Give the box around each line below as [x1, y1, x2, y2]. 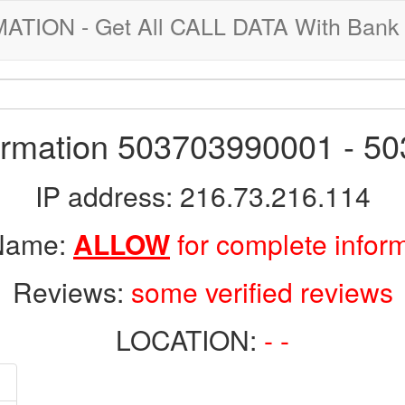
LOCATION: [116, 320, 264, 359]
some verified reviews [130, 272, 393, 311]
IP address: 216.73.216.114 [34, 176, 371, 215]
